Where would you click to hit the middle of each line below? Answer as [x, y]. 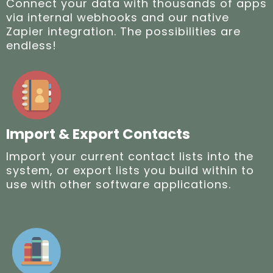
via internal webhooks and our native [118, 17]
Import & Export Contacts [98, 134]
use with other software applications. [119, 184]
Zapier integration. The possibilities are [123, 31]
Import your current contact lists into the [130, 156]
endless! [31, 45]
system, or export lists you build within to [130, 170]
